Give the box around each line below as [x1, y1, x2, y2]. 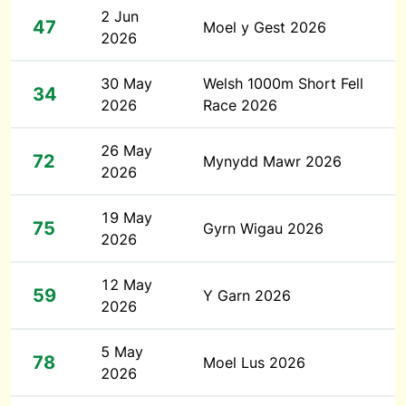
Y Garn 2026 [203, 286, 291, 304]
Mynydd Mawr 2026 [203, 152, 342, 170]
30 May [101, 74, 152, 92]
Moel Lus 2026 [203, 353, 305, 372]
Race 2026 [203, 96, 277, 114]
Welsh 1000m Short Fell [203, 74, 363, 92]
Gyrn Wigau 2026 [203, 219, 324, 237]
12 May [101, 275, 152, 294]
